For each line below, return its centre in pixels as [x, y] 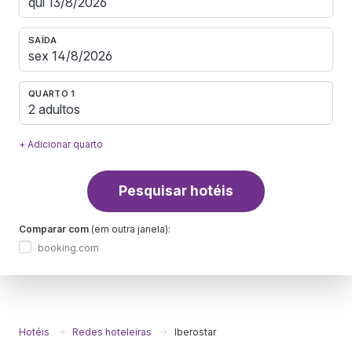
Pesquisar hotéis [176, 191]
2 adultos [54, 110]
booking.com [68, 247]
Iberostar [195, 332]
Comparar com [54, 229]
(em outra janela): [130, 229]
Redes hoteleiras [112, 332]
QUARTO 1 [52, 93]
